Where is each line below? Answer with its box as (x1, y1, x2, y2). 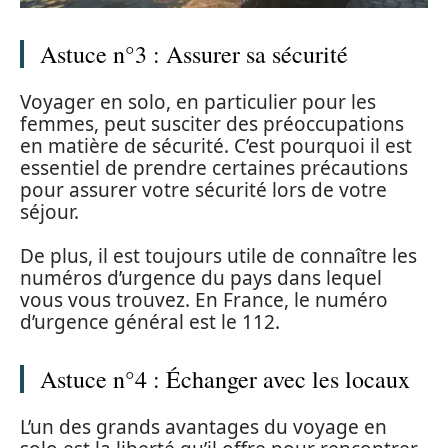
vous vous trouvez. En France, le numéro (20, 287, 388, 314)
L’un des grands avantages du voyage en (20, 413, 387, 440)
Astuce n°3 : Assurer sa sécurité (40, 38, 348, 71)
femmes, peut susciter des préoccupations (20, 110, 404, 137)
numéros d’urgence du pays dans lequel (20, 265, 382, 292)
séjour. (20, 198, 79, 225)
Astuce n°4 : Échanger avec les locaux (40, 363, 410, 396)
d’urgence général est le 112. (20, 309, 280, 336)
